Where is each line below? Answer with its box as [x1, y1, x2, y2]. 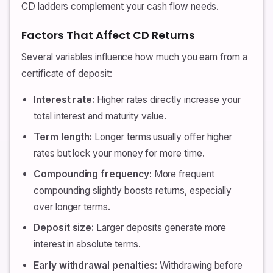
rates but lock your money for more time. [34, 147, 205, 160]
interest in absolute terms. [34, 238, 141, 250]
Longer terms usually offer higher [92, 131, 233, 143]
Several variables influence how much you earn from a [21, 51, 247, 63]
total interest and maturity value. [34, 110, 166, 122]
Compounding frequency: [34, 168, 152, 180]
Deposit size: [34, 222, 94, 234]
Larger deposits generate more [94, 222, 227, 234]
